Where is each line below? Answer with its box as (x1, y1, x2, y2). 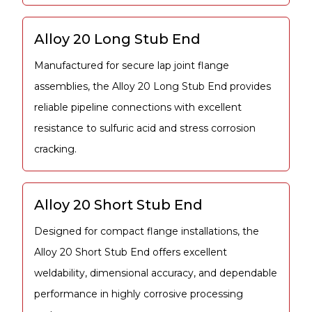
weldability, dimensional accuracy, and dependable (34, 266, 277, 279)
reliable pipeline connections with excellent (34, 100, 242, 114)
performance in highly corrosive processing (34, 287, 243, 300)
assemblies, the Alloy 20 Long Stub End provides (34, 79, 271, 93)
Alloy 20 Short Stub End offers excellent (34, 245, 227, 258)
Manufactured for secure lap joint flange (34, 58, 229, 72)
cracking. (34, 142, 77, 155)
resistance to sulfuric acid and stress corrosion (34, 121, 256, 134)
